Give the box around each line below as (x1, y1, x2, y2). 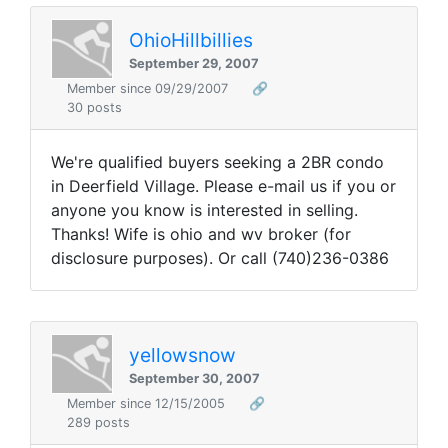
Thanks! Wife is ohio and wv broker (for (51, 224, 351, 245)
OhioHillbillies (129, 27, 253, 52)
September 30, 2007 (129, 370, 260, 386)
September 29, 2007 (129, 55, 259, 71)
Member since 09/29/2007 (67, 81, 232, 97)
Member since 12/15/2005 (67, 396, 229, 412)
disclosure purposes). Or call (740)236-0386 (51, 248, 389, 269)
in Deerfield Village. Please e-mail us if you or (51, 176, 396, 197)
